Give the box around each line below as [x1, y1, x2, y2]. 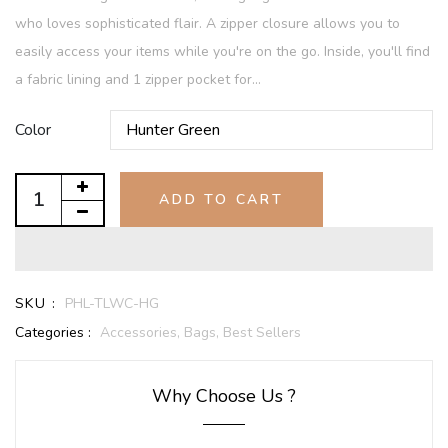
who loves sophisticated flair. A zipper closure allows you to [15, 14, 400, 34]
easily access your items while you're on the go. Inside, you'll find [15, 42, 430, 62]
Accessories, [100, 323, 184, 343]
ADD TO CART [159, 190, 284, 210]
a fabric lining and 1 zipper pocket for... [15, 70, 261, 90]
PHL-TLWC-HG [65, 294, 159, 314]
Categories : [15, 323, 91, 343]
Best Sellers [223, 323, 301, 343]
